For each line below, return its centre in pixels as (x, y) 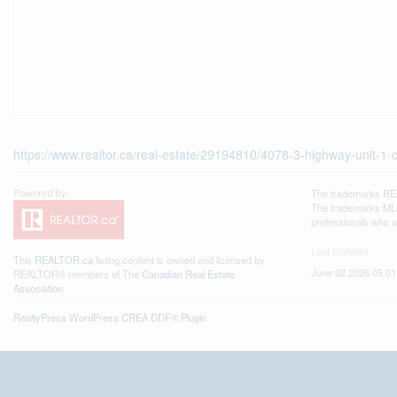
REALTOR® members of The (78, 274)
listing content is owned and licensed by (179, 260)
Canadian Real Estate (188, 274)
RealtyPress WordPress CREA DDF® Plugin (110, 317)
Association (38, 288)
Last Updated (340, 251)
